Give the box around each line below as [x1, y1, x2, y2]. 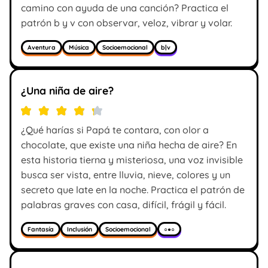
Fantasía [28, 225, 54, 233]
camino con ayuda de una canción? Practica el [21, 2, 229, 14]
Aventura [28, 43, 56, 51]
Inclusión [67, 225, 92, 233]
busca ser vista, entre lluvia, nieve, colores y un [21, 169, 230, 181]
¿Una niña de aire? [21, 84, 114, 98]
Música [69, 43, 89, 51]
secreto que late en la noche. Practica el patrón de [21, 184, 245, 196]
